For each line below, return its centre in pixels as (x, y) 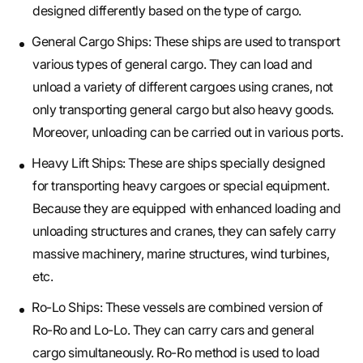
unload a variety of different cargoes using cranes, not (183, 87)
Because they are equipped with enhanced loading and (187, 209)
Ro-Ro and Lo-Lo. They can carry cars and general (173, 330)
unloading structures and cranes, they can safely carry (184, 231)
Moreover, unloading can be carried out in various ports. (188, 132)
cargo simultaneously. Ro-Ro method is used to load (176, 353)
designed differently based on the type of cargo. (167, 11)
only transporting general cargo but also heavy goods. (183, 110)
